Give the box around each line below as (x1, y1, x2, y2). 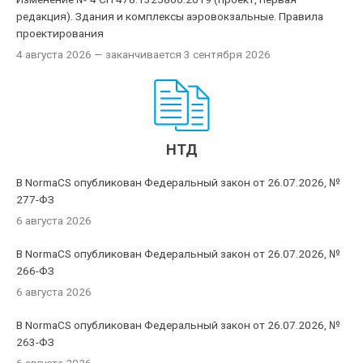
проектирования (16, 27, 105, 40)
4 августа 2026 (16, 48, 92, 61)
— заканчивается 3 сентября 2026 (92, 48, 271, 61)
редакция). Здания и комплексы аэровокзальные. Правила (16, 10, 324, 23)
